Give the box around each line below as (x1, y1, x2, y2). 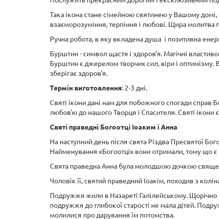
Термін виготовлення (50, 84, 122, 92)
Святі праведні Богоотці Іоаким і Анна (50, 123, 177, 131)
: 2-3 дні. (122, 84, 147, 92)
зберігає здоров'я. (50, 69, 108, 78)
